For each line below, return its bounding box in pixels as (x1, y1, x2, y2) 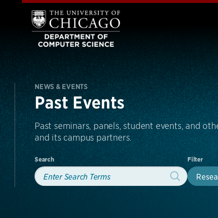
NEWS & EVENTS (35, 82, 88, 91)
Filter (187, 155, 203, 163)
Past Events (35, 92, 125, 113)
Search (35, 155, 54, 163)
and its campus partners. (35, 132, 132, 142)
